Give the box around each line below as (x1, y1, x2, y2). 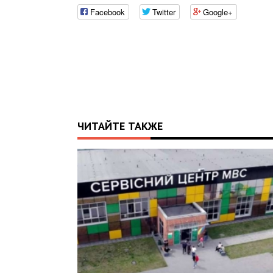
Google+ (203, 5, 233, 18)
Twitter (152, 5, 176, 18)
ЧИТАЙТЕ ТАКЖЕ (77, 118, 163, 133)
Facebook (90, 5, 126, 18)
